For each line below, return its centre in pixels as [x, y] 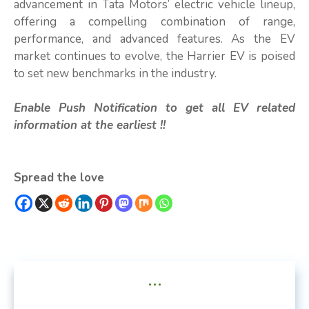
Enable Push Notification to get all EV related [154, 108]
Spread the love [59, 177]
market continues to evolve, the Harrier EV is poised [154, 56]
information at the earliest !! [90, 126]
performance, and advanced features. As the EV [154, 39]
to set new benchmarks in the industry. [115, 73]
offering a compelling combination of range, [154, 21]
